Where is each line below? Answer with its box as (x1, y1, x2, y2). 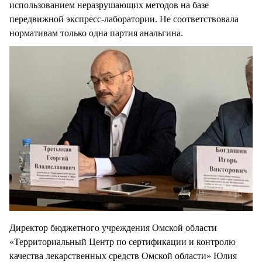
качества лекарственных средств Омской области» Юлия (9, 250, 237, 261)
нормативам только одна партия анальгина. (9, 27, 183, 38)
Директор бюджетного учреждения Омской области (9, 222, 217, 233)
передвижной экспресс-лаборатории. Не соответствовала (9, 13, 239, 24)
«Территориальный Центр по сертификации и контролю (9, 236, 236, 247)
